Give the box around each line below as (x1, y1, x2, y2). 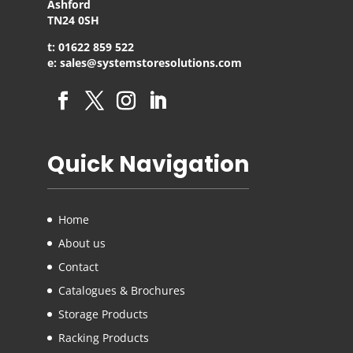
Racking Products (58, 330, 149, 346)
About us (58, 236, 106, 251)
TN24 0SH (46, 12, 99, 28)
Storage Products (58, 307, 148, 322)
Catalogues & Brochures (58, 283, 185, 299)
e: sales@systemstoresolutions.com (46, 55, 242, 71)
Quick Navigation (46, 148, 249, 180)
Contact (58, 259, 98, 275)
